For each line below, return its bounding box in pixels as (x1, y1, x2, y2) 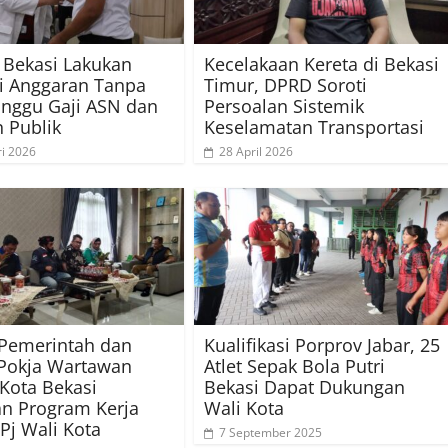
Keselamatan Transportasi (204, 114, 424, 139)
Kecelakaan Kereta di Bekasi (204, 51, 439, 76)
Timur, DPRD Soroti (204, 72, 367, 97)
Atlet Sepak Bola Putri (204, 353, 385, 378)
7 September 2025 (219, 423, 322, 441)
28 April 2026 (219, 142, 293, 160)
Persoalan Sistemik (204, 93, 364, 118)
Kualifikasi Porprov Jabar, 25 (204, 332, 440, 357)
